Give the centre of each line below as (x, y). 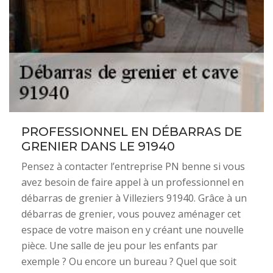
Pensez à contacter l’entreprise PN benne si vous (133, 166)
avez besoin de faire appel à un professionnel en (133, 182)
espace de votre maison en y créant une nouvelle (133, 229)
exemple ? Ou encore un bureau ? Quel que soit (129, 261)
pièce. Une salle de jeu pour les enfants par (119, 245)
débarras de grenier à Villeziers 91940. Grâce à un (134, 198)
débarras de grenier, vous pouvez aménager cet (131, 214)
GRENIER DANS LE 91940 (98, 146)
